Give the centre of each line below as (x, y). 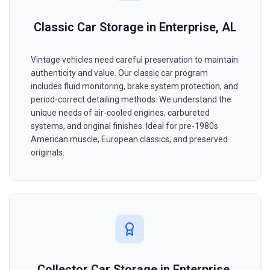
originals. (48, 153)
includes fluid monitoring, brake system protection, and (134, 86)
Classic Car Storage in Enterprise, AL (135, 27)
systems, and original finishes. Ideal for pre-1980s (124, 126)
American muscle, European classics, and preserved (129, 140)
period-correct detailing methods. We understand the (131, 100)
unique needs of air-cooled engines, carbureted (120, 113)
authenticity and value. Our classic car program (119, 73)
